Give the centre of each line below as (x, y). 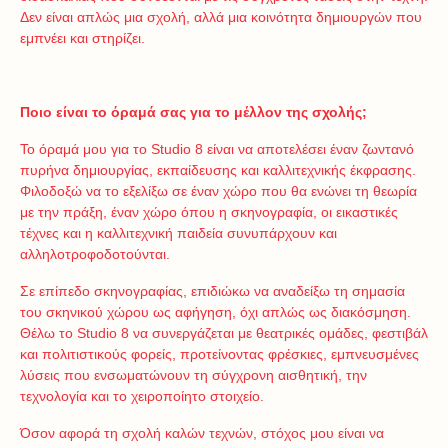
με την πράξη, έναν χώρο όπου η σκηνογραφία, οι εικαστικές (209, 212)
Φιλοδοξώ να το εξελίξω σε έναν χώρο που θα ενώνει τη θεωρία (218, 191)
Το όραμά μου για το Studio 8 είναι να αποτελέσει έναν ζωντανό (217, 149)
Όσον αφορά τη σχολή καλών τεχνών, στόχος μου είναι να (202, 433)
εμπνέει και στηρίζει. (82, 38)
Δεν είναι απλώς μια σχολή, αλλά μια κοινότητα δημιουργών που (221, 17)
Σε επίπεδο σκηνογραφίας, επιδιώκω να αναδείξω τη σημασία (212, 291)
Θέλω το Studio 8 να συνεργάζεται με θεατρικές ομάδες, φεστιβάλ (224, 333)
